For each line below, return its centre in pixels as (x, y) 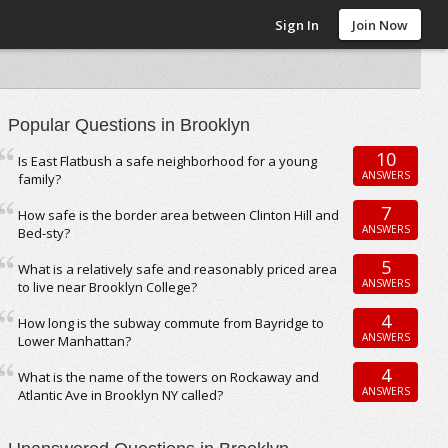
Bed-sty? (44, 233)
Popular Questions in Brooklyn (129, 125)
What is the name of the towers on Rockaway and (169, 377)
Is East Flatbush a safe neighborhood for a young (168, 161)
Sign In (297, 25)
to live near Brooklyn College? (108, 287)
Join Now (380, 25)
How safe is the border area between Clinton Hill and (179, 215)
